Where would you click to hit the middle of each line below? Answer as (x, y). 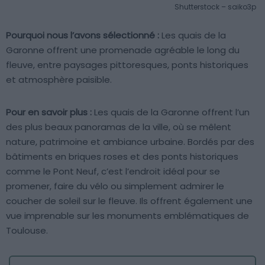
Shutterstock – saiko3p (215, 7)
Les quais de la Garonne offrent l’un (171, 112)
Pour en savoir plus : (49, 112)
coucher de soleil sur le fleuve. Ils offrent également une (129, 201)
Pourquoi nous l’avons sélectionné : (83, 35)
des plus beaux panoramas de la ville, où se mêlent (119, 127)
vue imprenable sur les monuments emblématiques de (127, 216)
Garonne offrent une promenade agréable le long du (123, 50)
